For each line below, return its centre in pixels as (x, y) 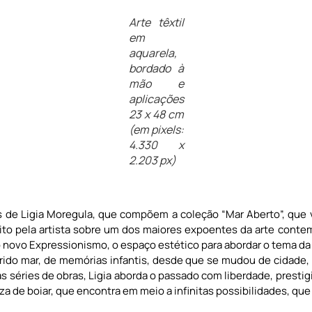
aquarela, (153, 53)
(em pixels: (156, 129)
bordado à (156, 68)
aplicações (156, 99)
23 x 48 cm (156, 114)
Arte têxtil (156, 22)
